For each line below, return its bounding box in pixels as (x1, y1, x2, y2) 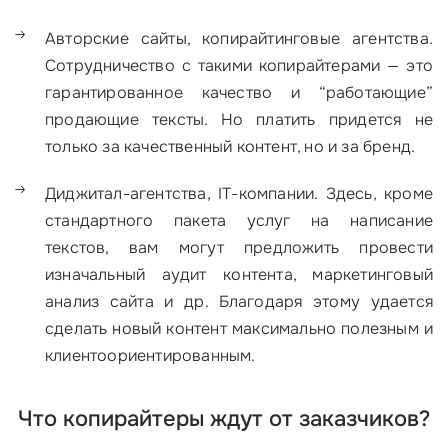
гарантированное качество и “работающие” (45, 82, 433, 104)
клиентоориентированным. (45, 345, 256, 367)
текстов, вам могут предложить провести (45, 237, 433, 259)
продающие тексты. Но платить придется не (45, 109, 433, 131)
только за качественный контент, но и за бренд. (45, 136, 416, 158)
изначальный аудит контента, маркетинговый (45, 264, 433, 286)
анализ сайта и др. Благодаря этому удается (45, 291, 433, 313)
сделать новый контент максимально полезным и (45, 318, 433, 340)
